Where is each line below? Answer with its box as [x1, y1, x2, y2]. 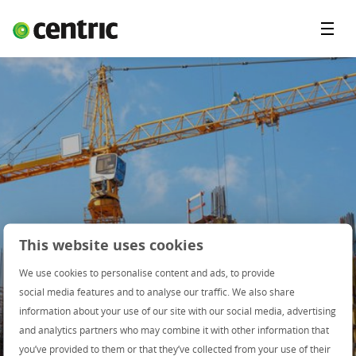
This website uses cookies [19, 234, 204, 255]
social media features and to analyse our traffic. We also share [19, 284, 296, 298]
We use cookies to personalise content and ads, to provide [19, 265, 276, 279]
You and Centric [13, 151, 135, 172]
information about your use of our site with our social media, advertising [19, 304, 337, 317]
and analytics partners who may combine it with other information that [19, 323, 330, 336]
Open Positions [13, 46, 130, 68]
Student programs [13, 81, 153, 103]
